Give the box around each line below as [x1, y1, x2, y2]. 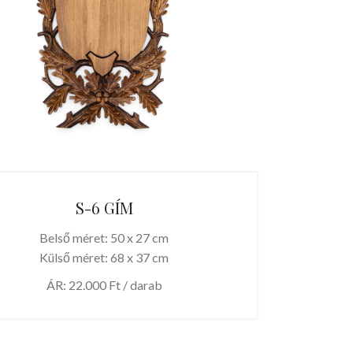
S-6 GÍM [75, 196, 133, 218]
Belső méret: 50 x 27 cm [39, 229, 169, 245]
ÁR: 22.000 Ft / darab [46, 277, 162, 292]
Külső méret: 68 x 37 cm [39, 249, 169, 265]
